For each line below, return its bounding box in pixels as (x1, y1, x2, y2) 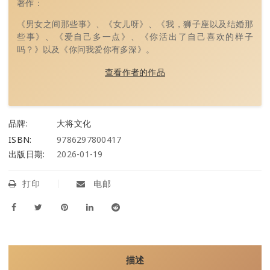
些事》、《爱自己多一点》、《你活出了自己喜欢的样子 (17, 30, 253, 42)
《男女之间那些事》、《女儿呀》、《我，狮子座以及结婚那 (17, 17, 253, 30)
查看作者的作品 (105, 66, 165, 78)
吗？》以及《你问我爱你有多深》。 (17, 43, 154, 55)
